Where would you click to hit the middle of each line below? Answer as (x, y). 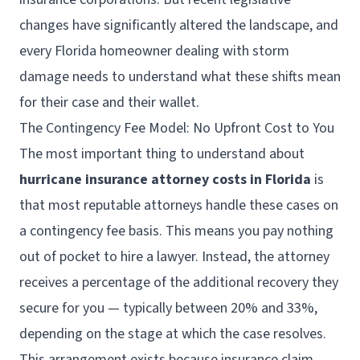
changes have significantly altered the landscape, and (179, 25)
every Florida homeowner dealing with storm (154, 51)
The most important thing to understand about (162, 154)
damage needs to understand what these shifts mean (180, 77)
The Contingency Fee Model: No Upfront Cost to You (177, 128)
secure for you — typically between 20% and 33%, (168, 308)
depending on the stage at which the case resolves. (173, 334)
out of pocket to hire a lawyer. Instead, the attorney (174, 257)
